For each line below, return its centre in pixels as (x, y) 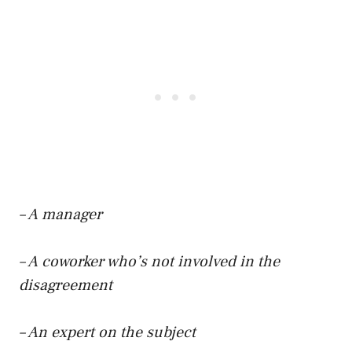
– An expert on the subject (107, 332)
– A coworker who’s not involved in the (149, 261)
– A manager (60, 214)
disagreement (66, 285)
